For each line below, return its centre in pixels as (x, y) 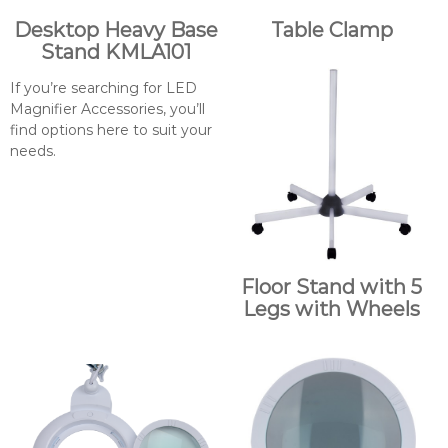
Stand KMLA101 (116, 51)
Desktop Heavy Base (116, 29)
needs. (32, 150)
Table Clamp (331, 29)
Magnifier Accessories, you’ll (107, 108)
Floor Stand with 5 (332, 286)
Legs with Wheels (332, 308)
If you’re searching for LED (103, 87)
